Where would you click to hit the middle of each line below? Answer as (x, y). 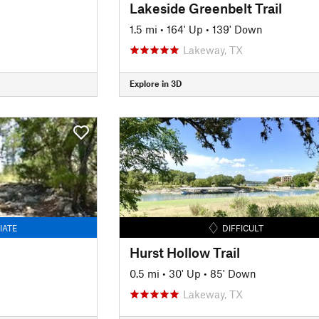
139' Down (237, 29)
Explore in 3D (155, 83)
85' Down (233, 273)
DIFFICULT (243, 228)
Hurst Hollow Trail (184, 252)
